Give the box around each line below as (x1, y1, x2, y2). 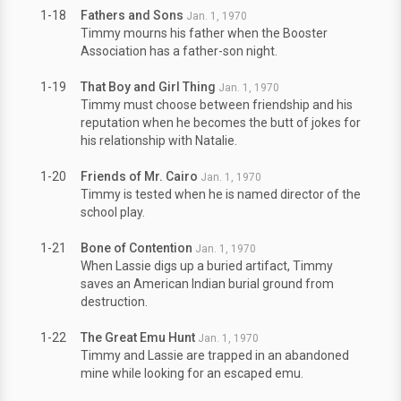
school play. (81, 205, 145, 219)
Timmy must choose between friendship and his (81, 98, 353, 112)
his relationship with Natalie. (81, 133, 237, 148)
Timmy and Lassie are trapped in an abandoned (81, 348, 349, 363)
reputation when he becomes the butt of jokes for (81, 115, 361, 130)
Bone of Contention (81, 241, 192, 255)
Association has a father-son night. (81, 44, 277, 58)
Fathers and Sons (81, 8, 183, 22)
